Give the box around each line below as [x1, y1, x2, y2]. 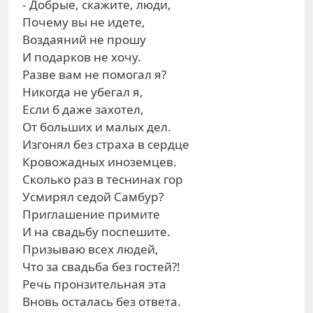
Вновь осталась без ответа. [22, 293, 181, 310]
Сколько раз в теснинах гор [22, 171, 183, 187]
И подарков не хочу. [22, 49, 141, 65]
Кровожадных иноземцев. [22, 154, 177, 170]
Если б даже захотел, [22, 101, 144, 117]
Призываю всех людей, [22, 241, 159, 257]
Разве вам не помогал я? [22, 66, 166, 82]
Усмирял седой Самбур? [22, 189, 163, 205]
